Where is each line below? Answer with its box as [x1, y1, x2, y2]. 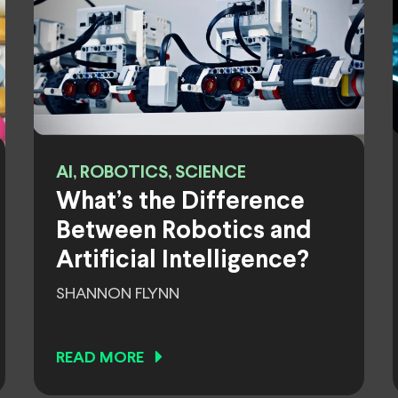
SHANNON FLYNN [56, 286, 179, 302]
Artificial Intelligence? [56, 250, 309, 273]
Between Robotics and [56, 220, 312, 243]
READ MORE [56, 351, 144, 366]
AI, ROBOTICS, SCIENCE [56, 164, 246, 181]
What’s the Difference [56, 191, 305, 214]
